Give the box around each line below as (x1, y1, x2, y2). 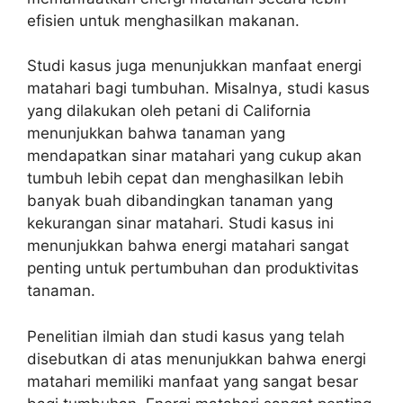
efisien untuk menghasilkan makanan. (27, 11, 300, 30)
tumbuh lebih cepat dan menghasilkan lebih (27, 169, 344, 187)
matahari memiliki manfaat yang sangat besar (27, 372, 358, 390)
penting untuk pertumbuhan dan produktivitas (27, 259, 359, 277)
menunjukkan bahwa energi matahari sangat (27, 237, 349, 255)
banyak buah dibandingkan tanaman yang (27, 192, 333, 210)
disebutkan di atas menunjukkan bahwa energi (27, 349, 366, 368)
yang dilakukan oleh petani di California (27, 102, 311, 120)
